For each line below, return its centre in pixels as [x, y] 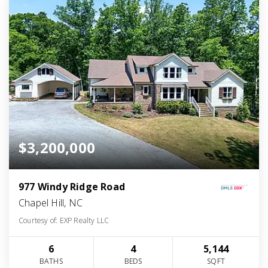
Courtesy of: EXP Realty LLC [64, 221]
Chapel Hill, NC [51, 203]
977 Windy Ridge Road [72, 187]
